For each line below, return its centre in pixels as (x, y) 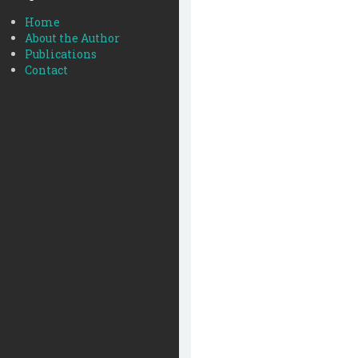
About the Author (72, 38)
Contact (46, 70)
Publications (61, 54)
